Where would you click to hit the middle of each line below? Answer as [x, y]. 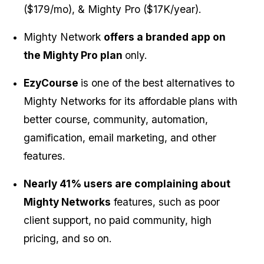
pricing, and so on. [68, 239]
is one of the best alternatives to [158, 83]
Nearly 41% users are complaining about [127, 184]
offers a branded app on [165, 37]
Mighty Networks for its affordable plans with [131, 101]
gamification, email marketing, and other [120, 138]
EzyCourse [52, 83]
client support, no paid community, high [118, 220]
